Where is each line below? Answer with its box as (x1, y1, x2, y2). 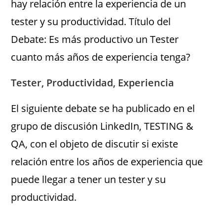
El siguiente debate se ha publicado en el (11, 102, 195, 115)
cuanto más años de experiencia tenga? (11, 50, 191, 64)
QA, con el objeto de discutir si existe (11, 137, 179, 150)
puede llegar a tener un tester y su (11, 173, 166, 186)
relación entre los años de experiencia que (11, 155, 203, 168)
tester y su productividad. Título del (11, 15, 171, 28)
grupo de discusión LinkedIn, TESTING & (11, 119, 194, 133)
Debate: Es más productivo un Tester (11, 33, 179, 46)
